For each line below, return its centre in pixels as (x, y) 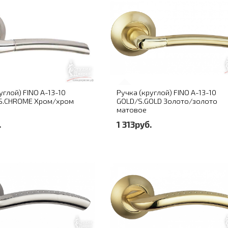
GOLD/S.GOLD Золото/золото (167, 101)
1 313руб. (134, 124)
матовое (132, 110)
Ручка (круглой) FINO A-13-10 (167, 92)
